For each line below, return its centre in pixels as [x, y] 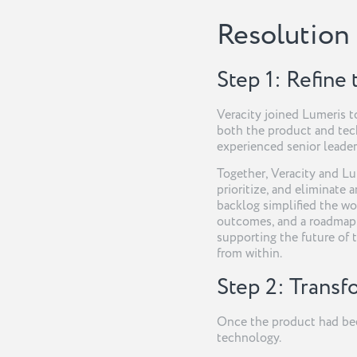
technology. [249, 337]
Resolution [283, 35]
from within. [249, 254]
